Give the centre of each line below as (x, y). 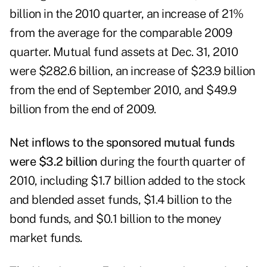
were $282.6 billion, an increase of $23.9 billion (132, 71)
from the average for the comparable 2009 (121, 33)
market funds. (46, 238)
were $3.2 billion (55, 162)
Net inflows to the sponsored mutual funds (122, 143)
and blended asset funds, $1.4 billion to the (120, 200)
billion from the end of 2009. (84, 109)
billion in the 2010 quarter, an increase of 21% (127, 14)
